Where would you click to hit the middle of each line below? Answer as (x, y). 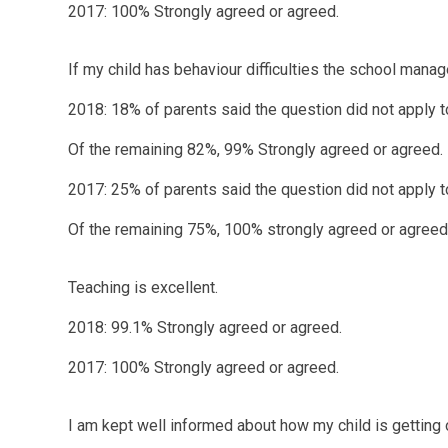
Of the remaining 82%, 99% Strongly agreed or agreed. (256, 149)
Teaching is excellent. (143, 287)
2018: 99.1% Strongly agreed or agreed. (205, 327)
